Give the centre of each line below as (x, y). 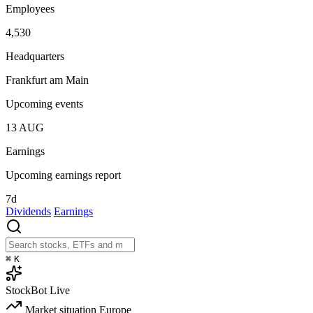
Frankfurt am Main (47, 80)
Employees (30, 9)
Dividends (28, 212)
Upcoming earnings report (63, 175)
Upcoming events (44, 104)
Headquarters (35, 57)
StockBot (26, 291)
